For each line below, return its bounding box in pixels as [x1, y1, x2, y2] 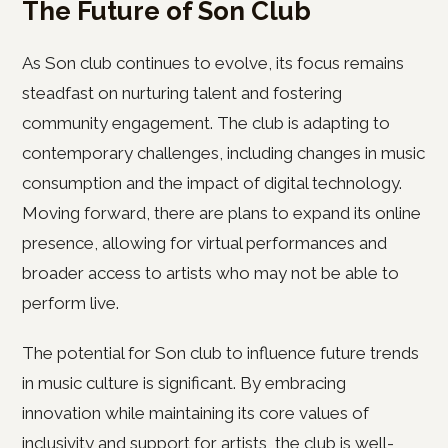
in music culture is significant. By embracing [22, 373, 346, 393]
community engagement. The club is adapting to [22, 113, 390, 133]
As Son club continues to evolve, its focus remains [22, 53, 404, 73]
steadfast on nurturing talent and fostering [22, 83, 342, 103]
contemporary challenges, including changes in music [22, 143, 425, 163]
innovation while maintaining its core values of [22, 403, 369, 423]
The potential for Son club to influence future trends [22, 343, 419, 363]
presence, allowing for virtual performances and [22, 233, 387, 253]
